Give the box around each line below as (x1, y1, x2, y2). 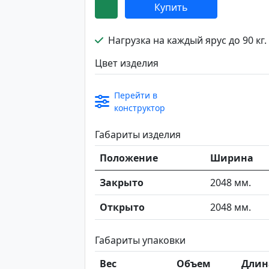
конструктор (114, 102, 165, 113)
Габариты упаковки (95, 234, 186, 247)
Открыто (100, 201, 145, 214)
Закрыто (100, 176, 144, 189)
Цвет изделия (95, 56, 159, 70)
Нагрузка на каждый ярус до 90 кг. (106, 34, 267, 47)
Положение (100, 151, 158, 165)
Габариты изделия (95, 128, 181, 141)
